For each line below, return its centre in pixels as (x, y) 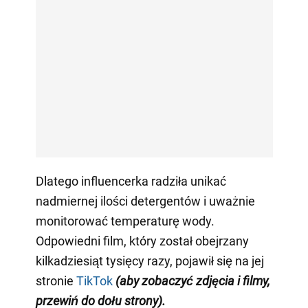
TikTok (94, 281)
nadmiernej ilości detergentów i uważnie (145, 201)
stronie (56, 281)
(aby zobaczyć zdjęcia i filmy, (192, 281)
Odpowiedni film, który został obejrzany (142, 241)
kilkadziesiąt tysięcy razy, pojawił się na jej (150, 261)
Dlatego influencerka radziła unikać (131, 181)
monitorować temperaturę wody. (125, 221)
